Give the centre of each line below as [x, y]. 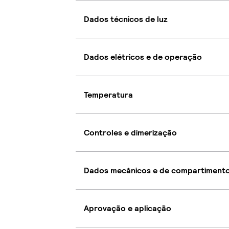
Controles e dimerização [130, 132]
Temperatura [108, 95]
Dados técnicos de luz [126, 19]
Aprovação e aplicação [128, 208]
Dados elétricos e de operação [143, 57]
